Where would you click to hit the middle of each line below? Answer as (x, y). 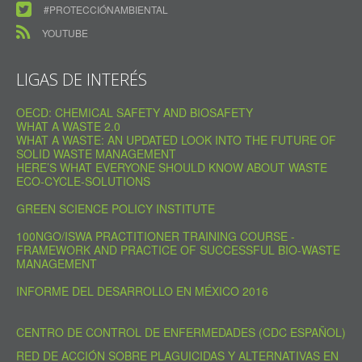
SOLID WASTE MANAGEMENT (96, 154)
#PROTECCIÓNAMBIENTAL (106, 9)
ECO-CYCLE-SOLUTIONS (83, 181)
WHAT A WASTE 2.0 (68, 126)
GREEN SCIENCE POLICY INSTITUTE (116, 208)
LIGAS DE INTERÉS (82, 80)
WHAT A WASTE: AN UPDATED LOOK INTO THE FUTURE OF (176, 140)
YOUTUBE (65, 33)
